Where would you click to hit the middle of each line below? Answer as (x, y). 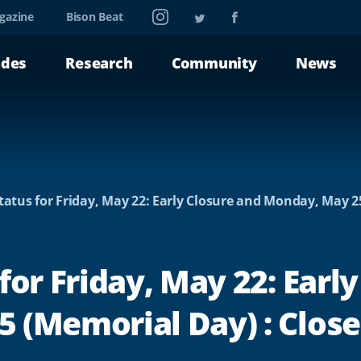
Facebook (258, 13)
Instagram (180, 13)
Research (99, 63)
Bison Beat (94, 16)
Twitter (214, 13)
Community (214, 63)
